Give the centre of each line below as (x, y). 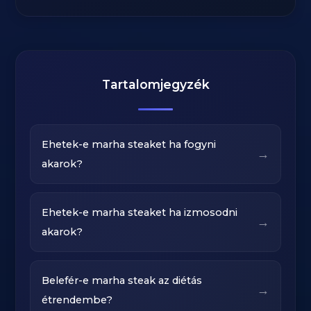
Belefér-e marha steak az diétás (122, 280)
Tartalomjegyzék (155, 84)
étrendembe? (77, 300)
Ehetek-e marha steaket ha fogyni (129, 144)
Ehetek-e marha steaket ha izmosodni (140, 212)
